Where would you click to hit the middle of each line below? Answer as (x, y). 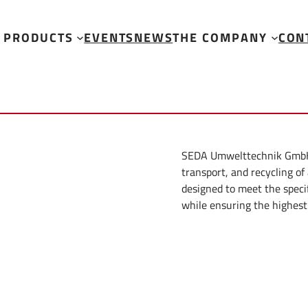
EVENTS (109, 37)
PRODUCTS (38, 37)
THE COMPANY (220, 37)
